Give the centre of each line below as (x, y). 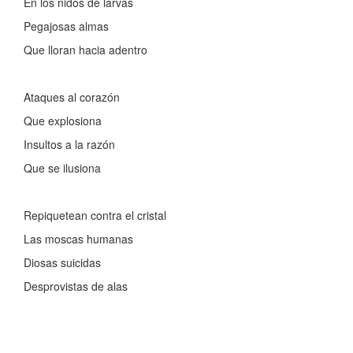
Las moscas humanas (78, 239)
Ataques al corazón (72, 97)
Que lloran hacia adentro (85, 50)
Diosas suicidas (62, 263)
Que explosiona (63, 121)
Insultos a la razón (69, 145)
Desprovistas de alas (76, 286)
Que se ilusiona (62, 168)
